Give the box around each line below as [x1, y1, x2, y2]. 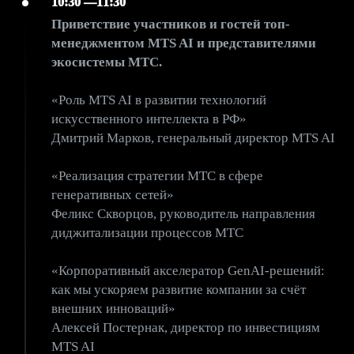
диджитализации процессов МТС [51, 225, 243, 240]
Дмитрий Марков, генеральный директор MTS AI [51, 130, 335, 145]
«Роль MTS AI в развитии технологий [51, 92, 266, 107]
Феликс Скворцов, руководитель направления [51, 206, 315, 221]
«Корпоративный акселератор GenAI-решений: [51, 263, 325, 278]
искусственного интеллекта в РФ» [51, 111, 247, 126]
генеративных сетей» [51, 187, 174, 202]
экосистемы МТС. [51, 55, 162, 70]
